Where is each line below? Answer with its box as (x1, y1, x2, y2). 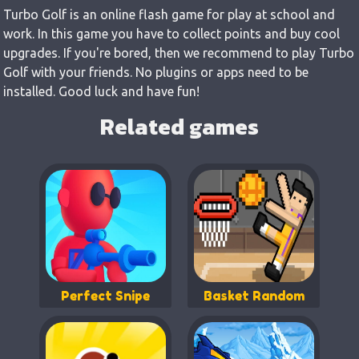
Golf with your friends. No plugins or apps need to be (3, 64, 309, 79)
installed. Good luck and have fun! (3, 83, 200, 99)
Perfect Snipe (61, 287, 150, 304)
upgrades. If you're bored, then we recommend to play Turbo (3, 45, 354, 60)
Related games (100, 109, 259, 143)
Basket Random (203, 287, 305, 304)
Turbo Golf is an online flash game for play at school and (3, 6, 335, 22)
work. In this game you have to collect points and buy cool (3, 26, 340, 41)
